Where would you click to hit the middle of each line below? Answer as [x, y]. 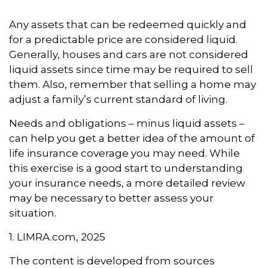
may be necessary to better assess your [111, 198]
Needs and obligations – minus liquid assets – [127, 123]
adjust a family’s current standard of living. [118, 99]
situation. [33, 213]
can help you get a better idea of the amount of [132, 138]
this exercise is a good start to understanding [126, 168]
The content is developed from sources [112, 261]
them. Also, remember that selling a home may [133, 84]
